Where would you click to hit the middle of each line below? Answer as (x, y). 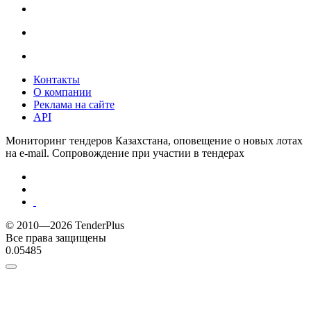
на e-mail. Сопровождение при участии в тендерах (125, 153)
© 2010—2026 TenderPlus (65, 225)
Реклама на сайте (74, 104)
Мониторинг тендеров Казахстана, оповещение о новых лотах (154, 140)
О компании (62, 92)
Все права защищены (56, 237)
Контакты (57, 79)
